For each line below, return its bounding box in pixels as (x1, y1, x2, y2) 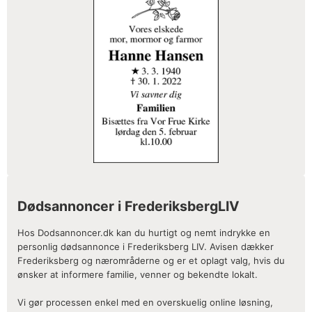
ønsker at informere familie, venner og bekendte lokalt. (17, 268, 258, 280)
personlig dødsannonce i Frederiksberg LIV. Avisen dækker (17, 240, 274, 252)
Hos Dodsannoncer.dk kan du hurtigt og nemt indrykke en (17, 226, 270, 238)
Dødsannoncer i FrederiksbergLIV (17, 197, 240, 214)
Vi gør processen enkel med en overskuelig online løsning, (17, 296, 273, 308)
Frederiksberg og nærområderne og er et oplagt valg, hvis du (17, 254, 285, 266)
